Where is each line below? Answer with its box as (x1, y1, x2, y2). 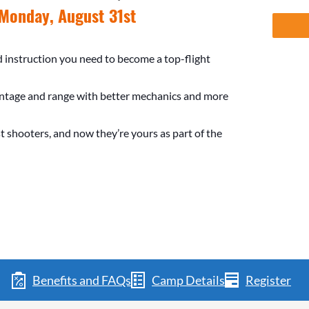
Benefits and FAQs (32, 272, 131, 288)
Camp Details (152, 272, 225, 288)
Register (246, 272, 291, 288)
